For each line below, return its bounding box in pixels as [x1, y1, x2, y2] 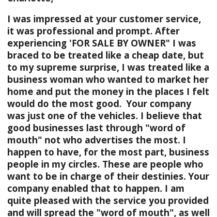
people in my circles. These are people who [7, 158, 203, 170]
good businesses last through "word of [7, 122, 186, 134]
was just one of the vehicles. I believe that [7, 109, 202, 122]
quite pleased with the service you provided [7, 194, 209, 206]
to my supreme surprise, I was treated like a [7, 61, 209, 73]
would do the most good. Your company [7, 97, 191, 109]
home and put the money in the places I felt [7, 85, 209, 97]
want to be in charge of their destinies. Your [7, 170, 209, 182]
